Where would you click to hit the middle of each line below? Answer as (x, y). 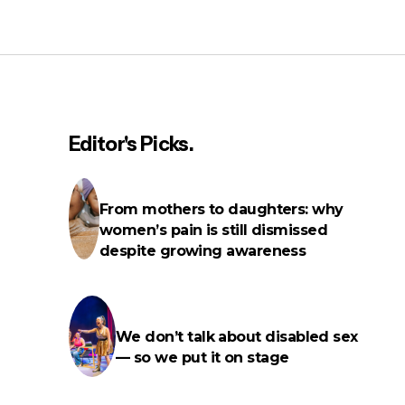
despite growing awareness (202, 250)
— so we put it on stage (202, 358)
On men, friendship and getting (207, 65)
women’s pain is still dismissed (213, 230)
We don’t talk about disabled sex (237, 337)
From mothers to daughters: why (221, 209)
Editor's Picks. (132, 145)
